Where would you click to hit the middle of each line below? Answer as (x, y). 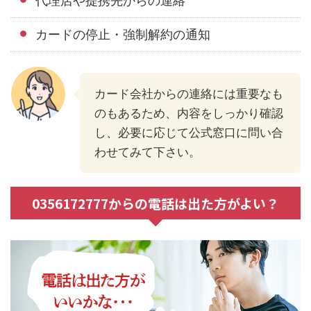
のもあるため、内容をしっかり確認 (189, 114)
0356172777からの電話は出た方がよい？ (155, 203)
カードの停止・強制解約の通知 (123, 35)
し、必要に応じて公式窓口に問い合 (189, 133)
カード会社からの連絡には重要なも (189, 94)
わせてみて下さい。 (148, 152)
